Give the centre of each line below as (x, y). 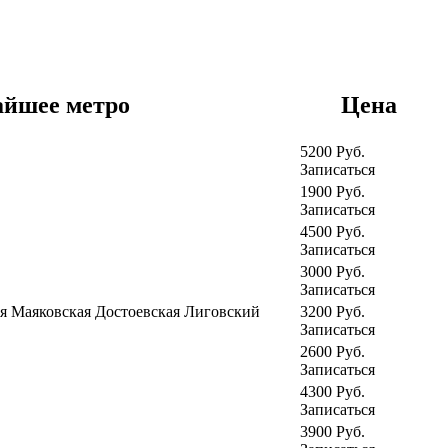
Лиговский (222, 312)
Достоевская (139, 312)
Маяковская (53, 312)
